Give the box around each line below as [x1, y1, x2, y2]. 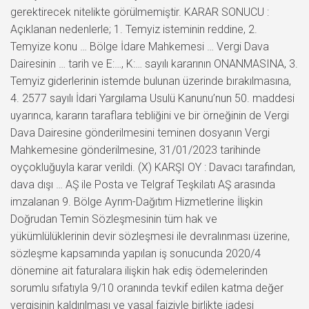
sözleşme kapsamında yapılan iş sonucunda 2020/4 [10, 246, 261, 260]
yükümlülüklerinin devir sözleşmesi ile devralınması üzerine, [10, 229, 290, 243]
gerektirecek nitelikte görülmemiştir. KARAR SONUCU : [10, 5, 269, 19]
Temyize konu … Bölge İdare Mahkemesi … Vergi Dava [10, 39, 269, 53]
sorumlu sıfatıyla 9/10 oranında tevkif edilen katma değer [10, 281, 283, 295]
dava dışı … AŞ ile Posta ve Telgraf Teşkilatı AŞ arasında [10, 177, 275, 191]
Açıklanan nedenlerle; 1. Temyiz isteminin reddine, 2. [10, 22, 257, 36]
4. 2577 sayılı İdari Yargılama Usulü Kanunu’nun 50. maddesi [10, 91, 295, 105]
